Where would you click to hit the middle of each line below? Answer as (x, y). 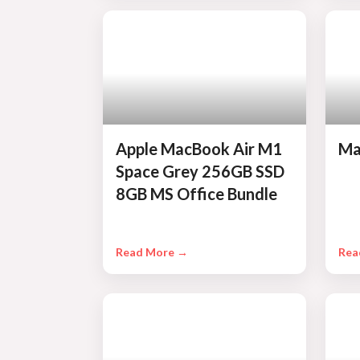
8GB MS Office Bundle (196, 194)
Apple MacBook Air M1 (198, 149)
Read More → (151, 252)
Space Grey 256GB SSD (200, 172)
